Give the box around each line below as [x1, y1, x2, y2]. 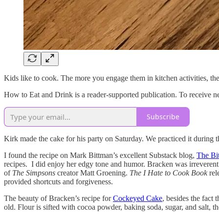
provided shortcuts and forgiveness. [4, 177, 113, 186]
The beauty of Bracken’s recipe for [4, 194, 113, 202]
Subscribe [147, 112, 179, 122]
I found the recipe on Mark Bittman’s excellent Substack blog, [4, 151, 197, 159]
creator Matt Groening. [55, 168, 130, 177]
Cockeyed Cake [113, 194, 162, 202]
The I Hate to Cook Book [130, 168, 207, 177]
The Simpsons [12, 168, 55, 177]
